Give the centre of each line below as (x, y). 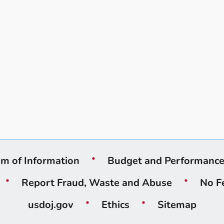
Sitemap (177, 205)
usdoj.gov (50, 205)
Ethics (115, 205)
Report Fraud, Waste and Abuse (97, 183)
